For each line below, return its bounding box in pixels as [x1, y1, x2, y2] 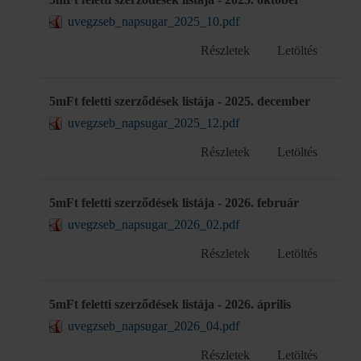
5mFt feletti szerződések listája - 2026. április [49, 297, 291, 311]
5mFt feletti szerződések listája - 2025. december [49, 94, 310, 108]
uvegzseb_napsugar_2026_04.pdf [68, 319, 239, 333]
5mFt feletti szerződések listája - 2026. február [49, 196, 299, 210]
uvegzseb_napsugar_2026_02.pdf [68, 218, 239, 231]
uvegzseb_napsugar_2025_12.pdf [68, 116, 239, 130]
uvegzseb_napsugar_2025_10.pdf [68, 15, 239, 28]
